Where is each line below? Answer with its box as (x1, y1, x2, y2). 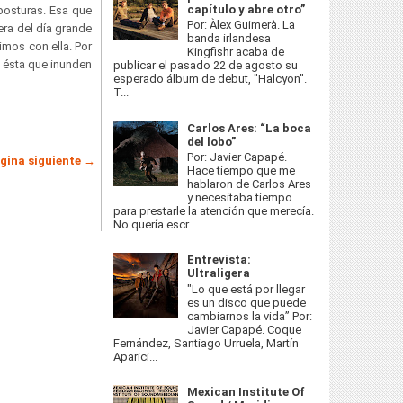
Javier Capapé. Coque (187, 322, 302, 336)
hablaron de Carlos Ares (187, 177, 312, 192)
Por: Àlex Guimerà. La (187, 18, 296, 32)
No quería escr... (113, 218, 196, 232)
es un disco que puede (187, 295, 307, 309)
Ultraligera (187, 266, 251, 281)
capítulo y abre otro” (187, 2, 306, 16)
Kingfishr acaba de (187, 45, 285, 59)
